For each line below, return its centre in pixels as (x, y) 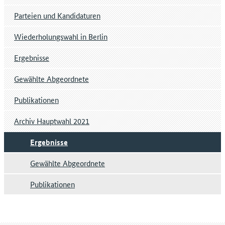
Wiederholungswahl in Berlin (61, 37)
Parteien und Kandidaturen (57, 16)
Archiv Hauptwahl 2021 (52, 121)
